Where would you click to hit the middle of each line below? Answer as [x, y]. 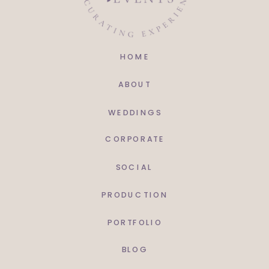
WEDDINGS [135, 112]
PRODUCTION [135, 195]
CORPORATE [135, 139]
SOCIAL [134, 167]
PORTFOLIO [135, 223]
